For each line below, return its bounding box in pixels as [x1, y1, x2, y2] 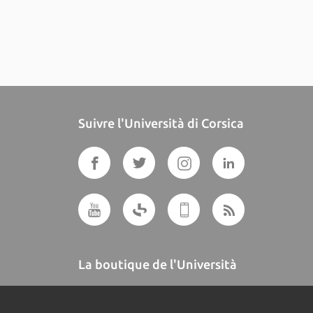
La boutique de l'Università [78, 257, 237, 271]
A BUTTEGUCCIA [116, 298, 184, 306]
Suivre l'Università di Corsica [78, 116, 244, 130]
